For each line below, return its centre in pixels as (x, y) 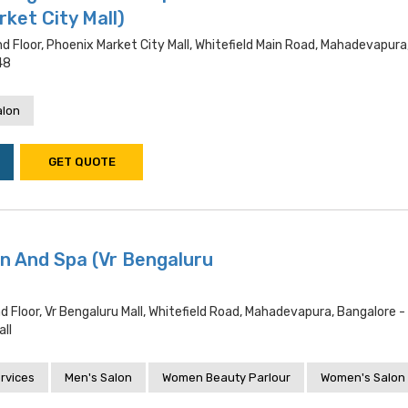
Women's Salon (363, 377)
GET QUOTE (82, 162)
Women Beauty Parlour (226, 377)
